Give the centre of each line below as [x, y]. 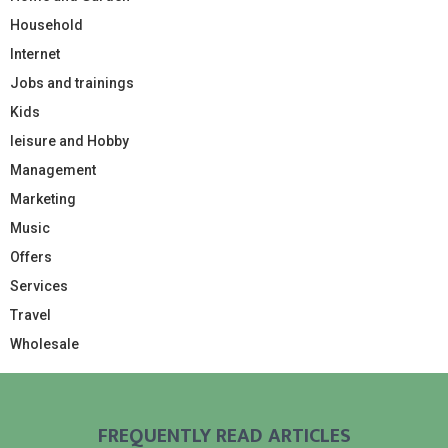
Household [46, 24]
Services [39, 285]
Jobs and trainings [72, 82]
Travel [30, 314]
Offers [31, 256]
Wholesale [44, 343]
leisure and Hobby [69, 140]
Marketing [43, 198]
